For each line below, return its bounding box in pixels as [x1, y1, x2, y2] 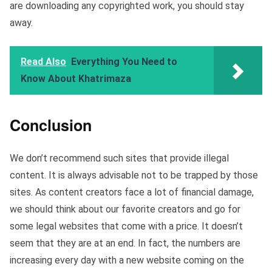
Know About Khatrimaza [21, 72, 131, 84]
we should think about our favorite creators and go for [10, 203, 240, 215]
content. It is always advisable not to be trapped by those [10, 169, 258, 181]
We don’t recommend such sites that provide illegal [10, 152, 229, 164]
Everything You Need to [71, 55, 177, 67]
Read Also [21, 55, 66, 67]
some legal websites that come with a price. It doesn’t [10, 220, 243, 232]
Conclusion [10, 114, 92, 136]
